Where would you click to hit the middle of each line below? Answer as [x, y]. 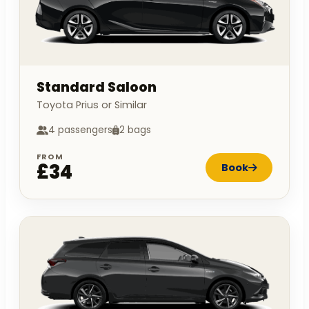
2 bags [135, 130]
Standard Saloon [97, 88]
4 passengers [80, 130]
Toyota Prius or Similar [92, 105]
